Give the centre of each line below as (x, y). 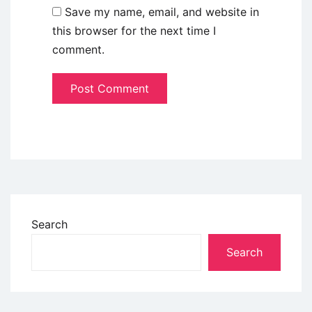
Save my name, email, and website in (162, 11)
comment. (78, 49)
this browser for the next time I (134, 30)
